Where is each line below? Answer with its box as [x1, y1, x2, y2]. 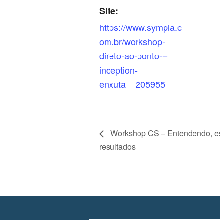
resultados [99, 140, 136, 152]
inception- [99, 63, 137, 76]
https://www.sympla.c [99, 21, 182, 33]
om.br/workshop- [99, 35, 165, 48]
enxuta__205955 [99, 78, 165, 90]
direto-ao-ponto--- [99, 49, 168, 62]
